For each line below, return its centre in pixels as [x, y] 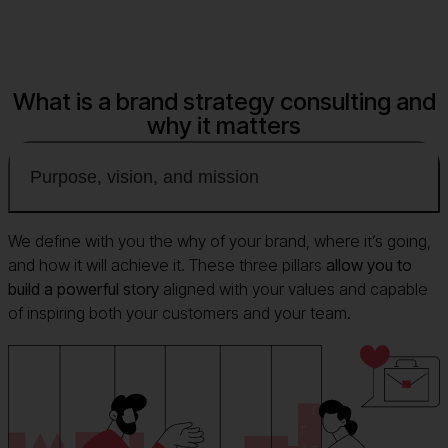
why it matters [224, 125]
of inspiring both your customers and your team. [179, 313]
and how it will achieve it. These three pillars [167, 265]
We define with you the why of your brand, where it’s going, [219, 241]
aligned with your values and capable [293, 289]
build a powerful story [83, 289]
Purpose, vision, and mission [144, 177]
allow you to [369, 265]
